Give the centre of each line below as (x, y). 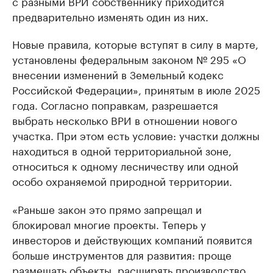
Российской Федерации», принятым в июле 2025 (136, 89)
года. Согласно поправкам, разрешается (115, 105)
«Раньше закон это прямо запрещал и (107, 209)
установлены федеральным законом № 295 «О (129, 59)
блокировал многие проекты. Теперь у (109, 224)
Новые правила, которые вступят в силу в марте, (135, 44)
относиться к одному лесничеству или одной (125, 165)
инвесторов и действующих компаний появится (132, 239)
